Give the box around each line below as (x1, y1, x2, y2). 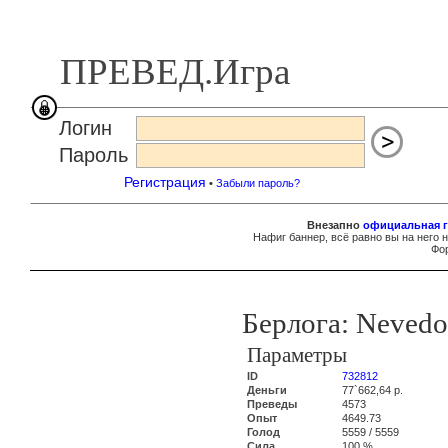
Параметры (247, 343, 347, 367)
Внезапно (307, 219, 363, 231)
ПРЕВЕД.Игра (60, 51, 290, 92)
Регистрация (124, 174, 206, 190)
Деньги (247, 384, 287, 396)
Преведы (247, 398, 297, 410)
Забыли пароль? (216, 177, 300, 189)
